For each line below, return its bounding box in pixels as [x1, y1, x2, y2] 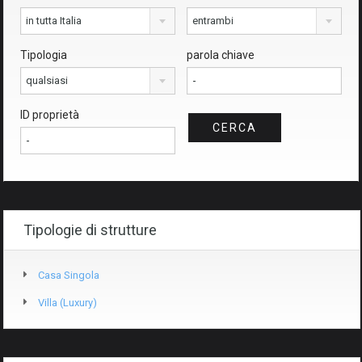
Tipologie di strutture [23, 221, 157, 239]
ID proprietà [20, 108, 79, 122]
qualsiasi [26, 74, 68, 87]
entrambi [192, 15, 234, 27]
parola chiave [187, 48, 255, 62]
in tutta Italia [26, 15, 82, 27]
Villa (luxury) [38, 297, 97, 309]
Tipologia [20, 48, 67, 62]
